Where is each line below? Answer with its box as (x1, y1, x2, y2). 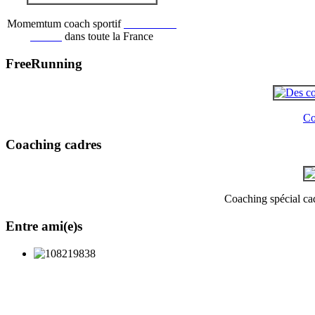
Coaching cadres (6, 137, 101, 153)
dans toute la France (65, 30, 153, 43)
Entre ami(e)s (6, 218, 82, 233)
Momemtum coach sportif (7, 18, 124, 30)
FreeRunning (6, 56, 82, 71)
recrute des (124, 18, 176, 30)
